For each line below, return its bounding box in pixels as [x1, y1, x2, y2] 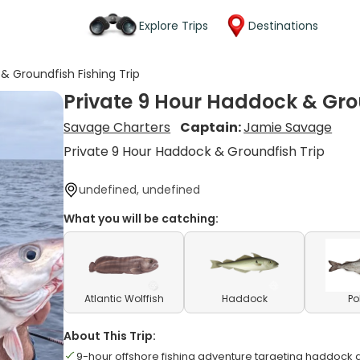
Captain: [180, 118, 244, 137]
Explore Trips [139, 17, 208, 34]
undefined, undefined [79, 182, 201, 198]
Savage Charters [63, 118, 171, 137]
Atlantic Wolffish [84, 292, 164, 305]
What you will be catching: [63, 211, 219, 227]
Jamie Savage [243, 118, 333, 137]
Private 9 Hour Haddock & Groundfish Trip [63, 142, 325, 161]
